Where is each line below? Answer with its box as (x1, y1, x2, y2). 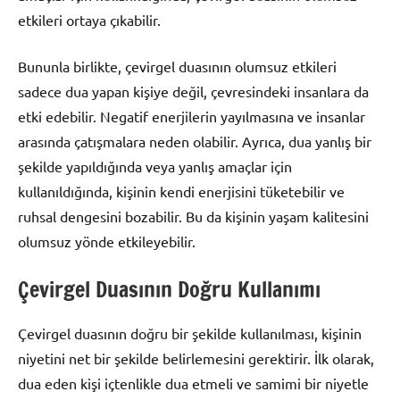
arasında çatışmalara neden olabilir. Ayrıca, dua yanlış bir (18, 132, 371, 151)
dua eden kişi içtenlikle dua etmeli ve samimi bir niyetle (18, 374, 369, 393)
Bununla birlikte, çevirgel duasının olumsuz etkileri (18, 57, 337, 76)
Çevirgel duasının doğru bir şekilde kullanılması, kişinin (18, 324, 362, 343)
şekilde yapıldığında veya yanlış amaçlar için (18, 157, 292, 176)
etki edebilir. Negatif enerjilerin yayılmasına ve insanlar (18, 107, 365, 126)
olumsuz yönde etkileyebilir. (18, 232, 196, 251)
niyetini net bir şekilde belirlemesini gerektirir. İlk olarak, (18, 349, 374, 368)
